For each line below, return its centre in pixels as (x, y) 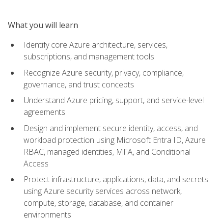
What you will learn (43, 25)
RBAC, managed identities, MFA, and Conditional (107, 151)
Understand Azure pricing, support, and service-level (114, 100)
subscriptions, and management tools (89, 56)
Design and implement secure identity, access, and (111, 128)
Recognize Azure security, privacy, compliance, (104, 72)
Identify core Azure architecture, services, (96, 44)
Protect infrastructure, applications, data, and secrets (116, 179)
